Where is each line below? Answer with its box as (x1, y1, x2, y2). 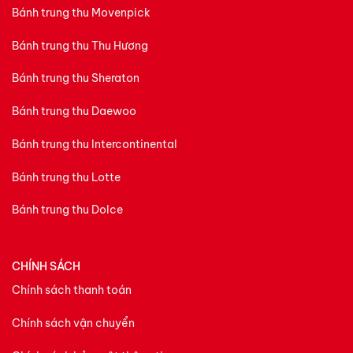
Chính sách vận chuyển (12, 315, 135, 330)
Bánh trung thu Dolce (12, 203, 123, 217)
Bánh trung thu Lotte (12, 169, 121, 184)
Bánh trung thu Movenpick (12, 5, 150, 20)
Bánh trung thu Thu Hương (12, 38, 148, 53)
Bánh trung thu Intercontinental (12, 136, 177, 151)
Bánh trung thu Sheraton (12, 71, 139, 86)
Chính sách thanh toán (12, 283, 132, 298)
